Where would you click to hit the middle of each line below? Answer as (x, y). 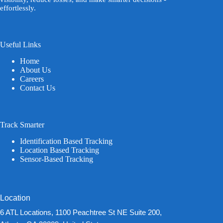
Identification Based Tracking (66, 141)
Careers (32, 79)
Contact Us (38, 88)
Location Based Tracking (59, 150)
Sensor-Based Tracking (56, 159)
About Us (35, 70)
